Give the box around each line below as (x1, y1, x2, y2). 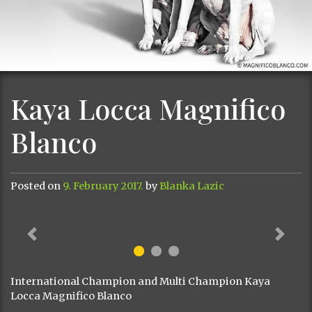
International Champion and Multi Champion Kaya (10, 275, 270, 288)
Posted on (10, 180, 63, 192)
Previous (31, 233, 76, 247)
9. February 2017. (63, 180, 143, 192)
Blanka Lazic (159, 180, 224, 192)
